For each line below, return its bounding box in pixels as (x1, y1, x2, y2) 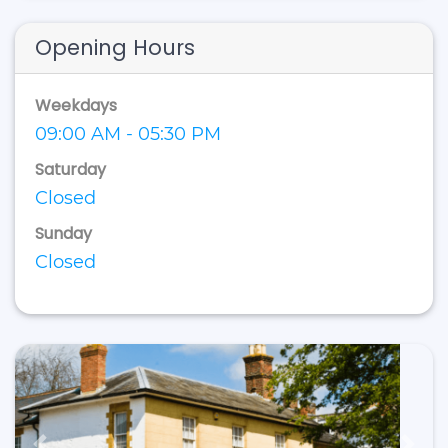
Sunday (35, 222, 92, 245)
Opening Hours (35, 33, 195, 62)
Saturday (35, 158, 106, 181)
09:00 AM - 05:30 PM (35, 123, 221, 145)
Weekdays (35, 94, 117, 117)
